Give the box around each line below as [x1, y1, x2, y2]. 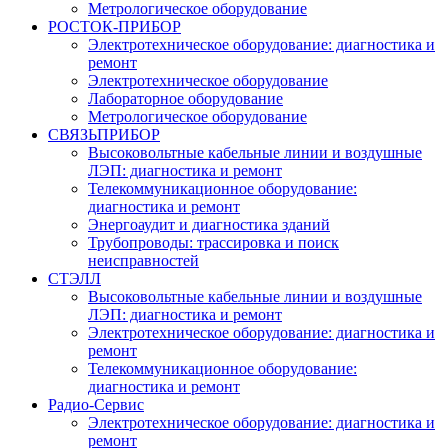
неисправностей [88, 252, 199, 269]
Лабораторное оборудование [88, 90, 283, 107]
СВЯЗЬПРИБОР [48, 126, 160, 143]
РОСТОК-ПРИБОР [48, 18, 181, 35]
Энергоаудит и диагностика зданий [88, 216, 330, 233]
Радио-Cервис [48, 396, 144, 413]
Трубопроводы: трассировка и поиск [88, 234, 339, 251]
